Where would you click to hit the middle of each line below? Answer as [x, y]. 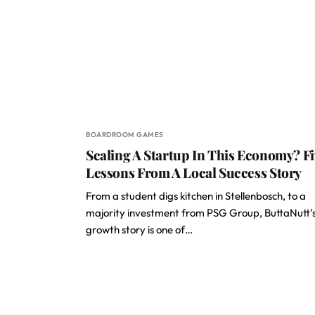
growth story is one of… [139, 230]
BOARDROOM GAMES [125, 135]
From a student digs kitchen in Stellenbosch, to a [196, 196]
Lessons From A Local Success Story [194, 172]
